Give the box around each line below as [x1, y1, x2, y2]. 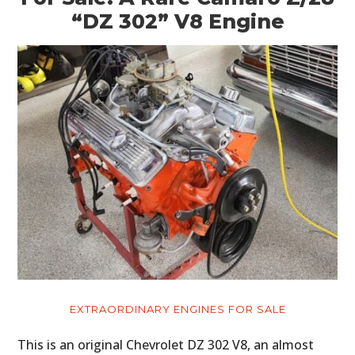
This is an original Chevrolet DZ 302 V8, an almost [17, 335, 315, 353]
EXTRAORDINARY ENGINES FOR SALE [69, 302, 286, 315]
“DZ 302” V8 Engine [71, 9, 284, 33]
